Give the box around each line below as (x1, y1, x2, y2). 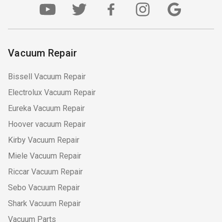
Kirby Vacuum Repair (8, 135, 79, 145)
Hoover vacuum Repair (8, 119, 86, 129)
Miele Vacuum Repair (8, 151, 81, 161)
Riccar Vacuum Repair (8, 166, 83, 176)
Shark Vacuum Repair (8, 198, 81, 208)
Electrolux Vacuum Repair (8, 87, 96, 97)
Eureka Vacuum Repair (8, 103, 85, 113)
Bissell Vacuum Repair (8, 71, 86, 81)
